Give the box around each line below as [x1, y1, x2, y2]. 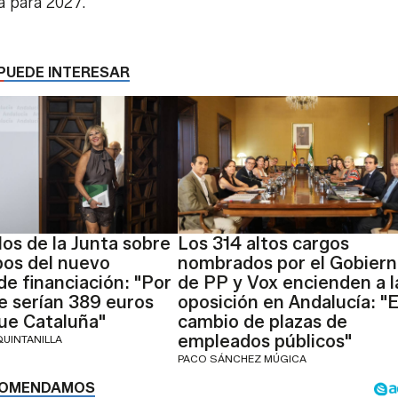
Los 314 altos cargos [177, 232, 349, 254]
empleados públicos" [177, 330, 352, 352]
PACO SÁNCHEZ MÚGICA [177, 351, 306, 365]
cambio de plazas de [177, 310, 347, 332]
